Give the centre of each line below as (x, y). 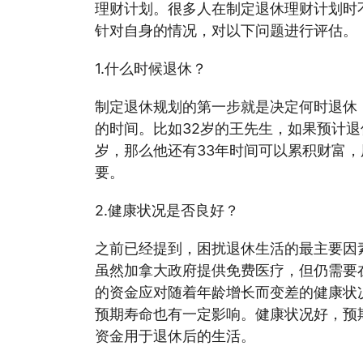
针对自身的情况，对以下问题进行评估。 (226, 30)
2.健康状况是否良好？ (167, 210)
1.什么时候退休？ (151, 68)
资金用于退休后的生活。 (175, 336)
